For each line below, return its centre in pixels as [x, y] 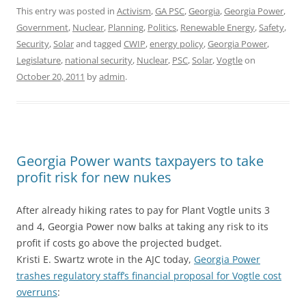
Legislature [39, 60]
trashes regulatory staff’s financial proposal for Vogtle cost [149, 276]
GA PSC [170, 11]
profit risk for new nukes [94, 177]
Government [42, 27]
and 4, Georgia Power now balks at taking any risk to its [142, 226]
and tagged [99, 44]
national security [99, 60]
